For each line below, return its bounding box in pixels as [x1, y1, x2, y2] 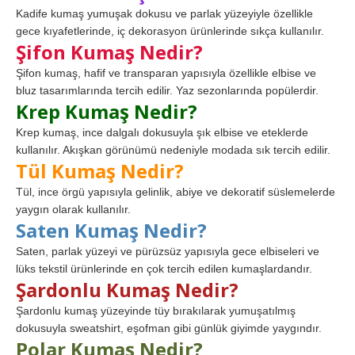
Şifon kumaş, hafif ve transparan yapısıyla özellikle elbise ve [16, 67, 316, 80]
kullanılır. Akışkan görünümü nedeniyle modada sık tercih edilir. [16, 143, 330, 157]
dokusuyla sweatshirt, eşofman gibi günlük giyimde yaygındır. [16, 322, 322, 335]
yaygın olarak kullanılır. [16, 203, 131, 216]
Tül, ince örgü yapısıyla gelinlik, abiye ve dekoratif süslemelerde [16, 185, 335, 199]
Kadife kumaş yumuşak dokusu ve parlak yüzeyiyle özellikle [16, 7, 313, 21]
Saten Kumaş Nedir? [16, 217, 207, 244]
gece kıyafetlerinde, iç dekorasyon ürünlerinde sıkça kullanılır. [16, 25, 324, 38]
